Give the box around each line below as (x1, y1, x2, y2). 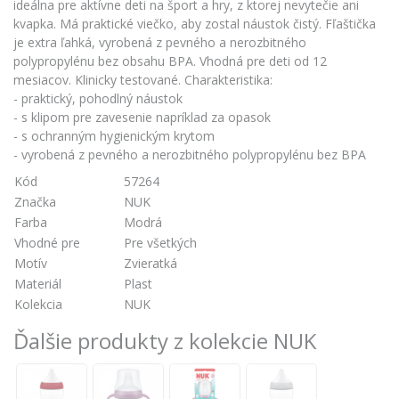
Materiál (14, 274, 61, 292)
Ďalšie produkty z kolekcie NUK (13, 325, 316, 355)
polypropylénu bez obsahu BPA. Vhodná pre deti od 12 (13, 52, 327, 69)
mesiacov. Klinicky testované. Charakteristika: (13, 70, 273, 88)
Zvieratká (124, 254, 177, 272)
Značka (14, 192, 56, 210)
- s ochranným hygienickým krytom (13, 126, 215, 144)
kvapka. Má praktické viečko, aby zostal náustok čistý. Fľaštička (13, 14, 376, 32)
